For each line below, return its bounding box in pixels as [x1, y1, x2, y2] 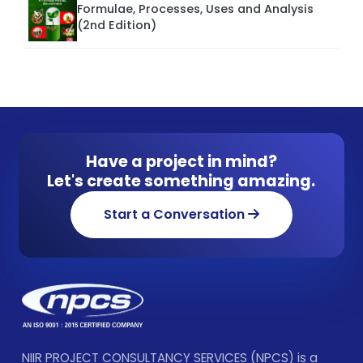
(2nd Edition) [77, 16, 156, 33]
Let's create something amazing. [47, 169, 316, 192]
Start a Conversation [103, 204, 248, 224]
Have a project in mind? [85, 150, 277, 173]
